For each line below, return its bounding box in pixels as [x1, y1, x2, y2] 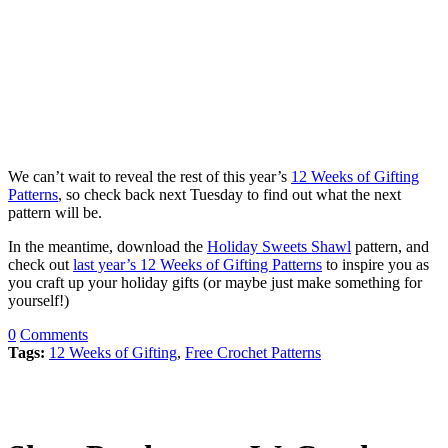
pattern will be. [8, 204, 102, 222]
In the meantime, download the [8, 238, 207, 256]
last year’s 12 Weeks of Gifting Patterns [73, 256, 322, 274]
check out [8, 256, 73, 274]
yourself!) [8, 292, 69, 310]
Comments [20, 326, 88, 344]
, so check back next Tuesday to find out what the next [58, 186, 401, 204]
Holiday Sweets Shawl [207, 238, 351, 256]
